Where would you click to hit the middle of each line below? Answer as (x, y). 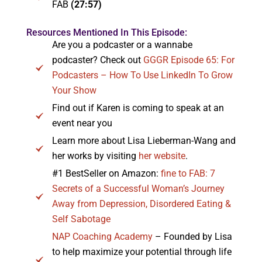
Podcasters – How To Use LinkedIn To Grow (142, 75)
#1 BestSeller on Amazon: (106, 173)
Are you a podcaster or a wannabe (122, 44)
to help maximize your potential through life (142, 251)
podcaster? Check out (97, 60)
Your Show (74, 90)
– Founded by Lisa (192, 236)
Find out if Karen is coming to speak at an (138, 108)
